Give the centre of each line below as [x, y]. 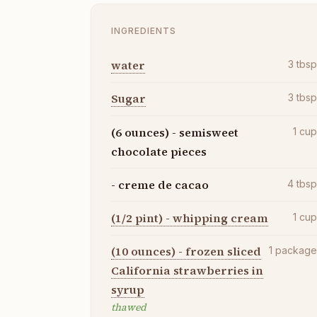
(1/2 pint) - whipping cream [190, 218]
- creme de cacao [160, 184]
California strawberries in [187, 271]
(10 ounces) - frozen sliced [186, 252]
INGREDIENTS [144, 30]
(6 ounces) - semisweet [175, 132]
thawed [129, 307]
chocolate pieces [159, 151]
